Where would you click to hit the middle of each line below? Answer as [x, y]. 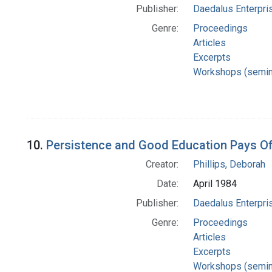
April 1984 [215, 184]
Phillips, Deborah [229, 165]
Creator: [162, 165]
